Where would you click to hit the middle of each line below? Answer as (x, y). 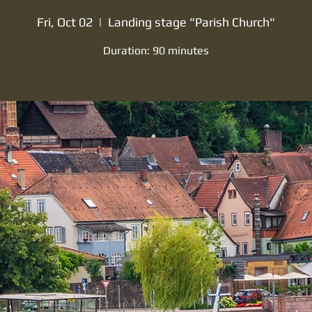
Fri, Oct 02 (65, 22)
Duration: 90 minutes (156, 50)
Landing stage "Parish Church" (192, 22)
